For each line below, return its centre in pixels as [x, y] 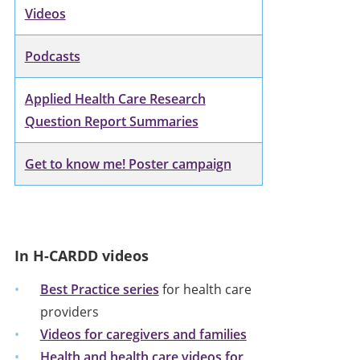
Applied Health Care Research [115, 98]
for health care [205, 289]
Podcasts [52, 56]
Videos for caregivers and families [143, 334]
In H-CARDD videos [81, 255]
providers [69, 311]
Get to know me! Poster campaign [128, 164]
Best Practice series [99, 289]
